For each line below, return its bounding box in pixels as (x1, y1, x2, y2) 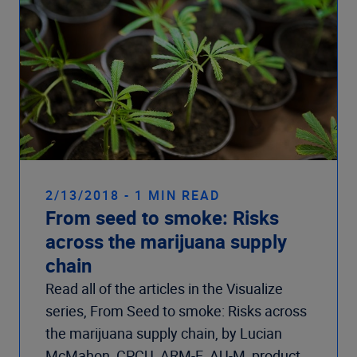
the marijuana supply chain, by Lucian (45, 323, 282, 343)
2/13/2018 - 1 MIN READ (45, 186, 220, 204)
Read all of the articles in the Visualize (45, 278, 283, 298)
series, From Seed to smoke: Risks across (45, 300, 307, 320)
